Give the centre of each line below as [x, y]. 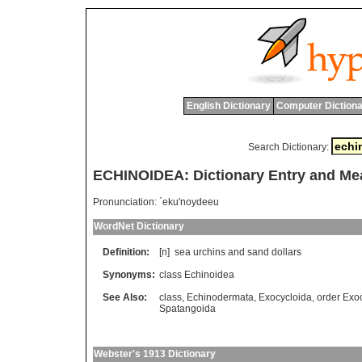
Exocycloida [285, 297]
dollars [286, 252]
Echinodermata [220, 297]
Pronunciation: [125, 202]
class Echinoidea [197, 274]
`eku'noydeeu [189, 202]
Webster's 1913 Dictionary [155, 354]
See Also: [125, 297]
